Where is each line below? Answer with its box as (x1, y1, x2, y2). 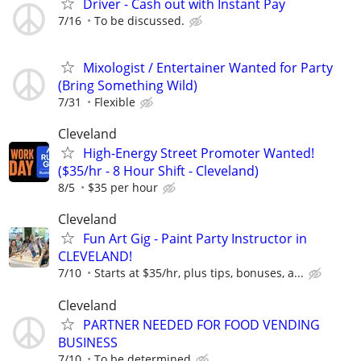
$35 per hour (88, 180, 158, 196)
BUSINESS (58, 333, 118, 351)
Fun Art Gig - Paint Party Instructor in (83, 230, 307, 248)
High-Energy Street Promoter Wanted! (83, 144, 314, 163)
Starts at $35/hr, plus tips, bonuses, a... (94, 265, 304, 281)
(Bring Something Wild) (58, 76, 197, 94)
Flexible (94, 93, 135, 110)
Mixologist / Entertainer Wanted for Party (83, 58, 333, 77)
